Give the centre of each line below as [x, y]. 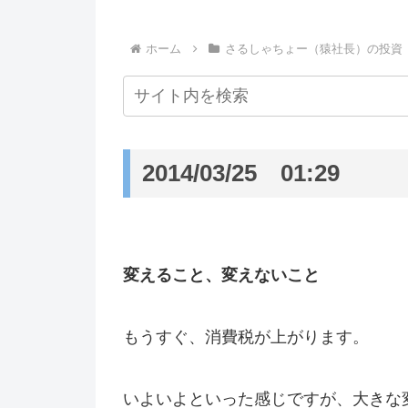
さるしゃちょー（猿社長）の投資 [313, 48]
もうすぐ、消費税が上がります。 [246, 337]
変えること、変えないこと [221, 275]
